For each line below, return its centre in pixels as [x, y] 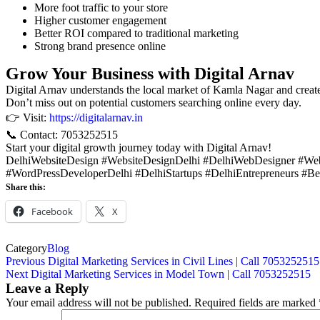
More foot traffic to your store [101, 7]
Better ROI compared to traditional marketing [136, 33]
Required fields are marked [256, 302]
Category [26, 248]
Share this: [26, 187]
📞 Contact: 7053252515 [62, 135]
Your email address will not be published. [99, 302]
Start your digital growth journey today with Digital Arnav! [139, 147]
